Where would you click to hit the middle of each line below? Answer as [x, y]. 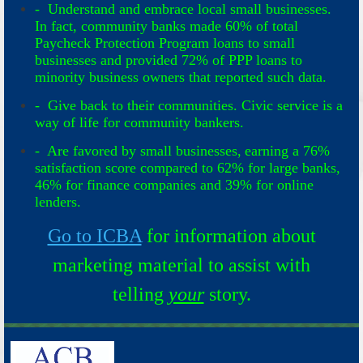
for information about [228, 236]
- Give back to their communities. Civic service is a [189, 106]
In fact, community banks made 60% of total [167, 26]
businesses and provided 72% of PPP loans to [169, 60]
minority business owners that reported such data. [181, 77]
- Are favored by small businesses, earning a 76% [182, 151]
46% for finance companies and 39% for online [174, 185]
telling [140, 295]
